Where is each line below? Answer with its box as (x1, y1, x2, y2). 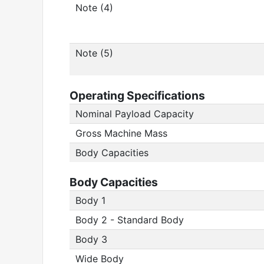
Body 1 (75, 194, 105, 206)
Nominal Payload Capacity (75, 108, 194, 120)
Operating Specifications (70, 88, 205, 103)
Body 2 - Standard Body (75, 214, 184, 226)
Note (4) (75, 2, 113, 14)
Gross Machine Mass (75, 127, 167, 139)
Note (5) (75, 47, 113, 59)
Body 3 (75, 233, 107, 245)
